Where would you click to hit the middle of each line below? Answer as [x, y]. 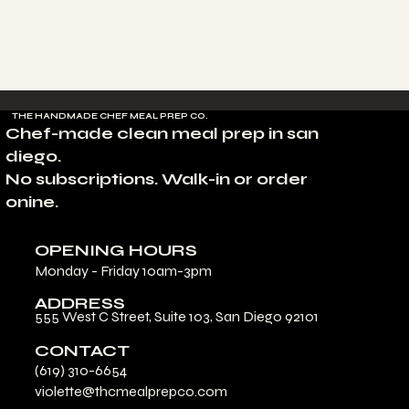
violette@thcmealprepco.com [131, 392]
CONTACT [82, 350]
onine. [31, 202]
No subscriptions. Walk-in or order [156, 179]
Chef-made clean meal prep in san [162, 134]
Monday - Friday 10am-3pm [124, 270]
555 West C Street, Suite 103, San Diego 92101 [176, 316]
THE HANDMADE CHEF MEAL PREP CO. [110, 116]
